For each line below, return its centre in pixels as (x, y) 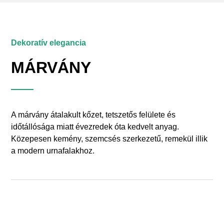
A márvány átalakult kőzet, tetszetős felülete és (93, 115)
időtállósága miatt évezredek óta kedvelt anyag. (95, 127)
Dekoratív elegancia (49, 42)
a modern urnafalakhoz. (53, 151)
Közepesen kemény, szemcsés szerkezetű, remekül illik (109, 139)
